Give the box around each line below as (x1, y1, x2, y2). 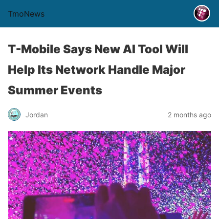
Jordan (25, 110, 48, 119)
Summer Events (8, 83, 102, 97)
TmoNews (8, 9, 44, 19)
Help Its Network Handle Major (8, 63, 185, 77)
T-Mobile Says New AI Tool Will (8, 42, 188, 56)
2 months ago (168, 110, 211, 119)
